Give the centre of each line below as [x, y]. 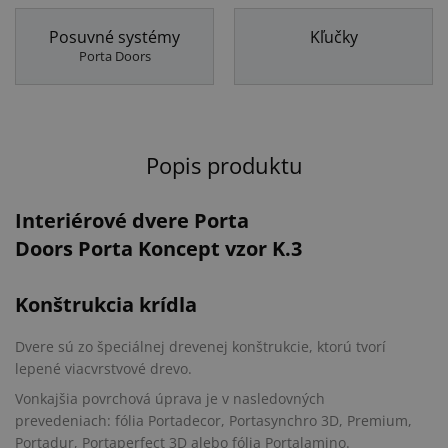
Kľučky [333, 36]
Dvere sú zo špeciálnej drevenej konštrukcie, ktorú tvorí [200, 347]
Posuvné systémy [114, 36]
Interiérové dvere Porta [132, 221]
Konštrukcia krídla [106, 304]
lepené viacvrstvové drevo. [105, 369]
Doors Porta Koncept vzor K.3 [158, 249]
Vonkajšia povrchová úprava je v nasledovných [170, 398]
